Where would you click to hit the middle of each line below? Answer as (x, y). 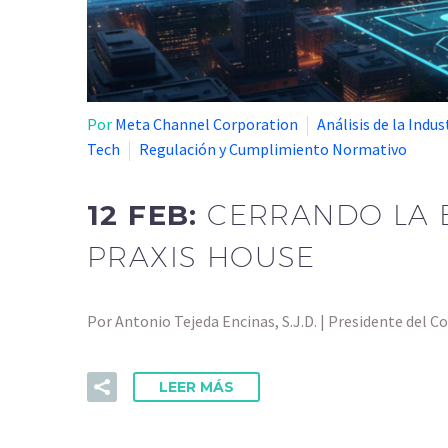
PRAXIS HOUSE (201, 256)
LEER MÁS (196, 386)
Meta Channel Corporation (206, 124)
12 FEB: (147, 214)
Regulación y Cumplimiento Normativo (273, 149)
